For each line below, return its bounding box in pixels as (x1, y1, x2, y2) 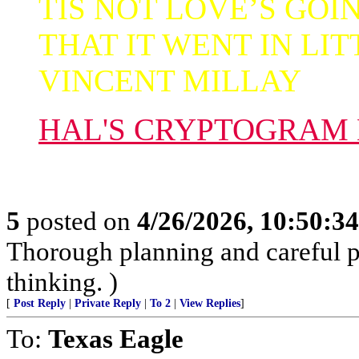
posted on (20, 205, 137, 236)
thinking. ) (6, 266, 118, 296)
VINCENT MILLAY (38, 63, 301, 98)
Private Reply (75, 296, 141, 309)
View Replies (179, 296, 240, 309)
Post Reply (14, 296, 66, 309)
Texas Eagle (48, 323, 184, 353)
